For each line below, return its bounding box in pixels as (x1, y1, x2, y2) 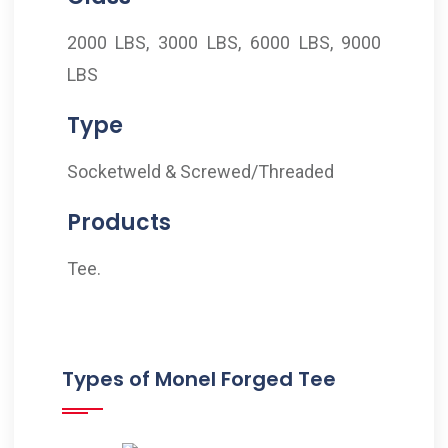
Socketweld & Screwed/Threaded (66, 160, 334, 182)
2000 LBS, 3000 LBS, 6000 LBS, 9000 (66, 31, 382, 53)
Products (66, 206, 171, 238)
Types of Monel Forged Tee (61, 364, 336, 393)
